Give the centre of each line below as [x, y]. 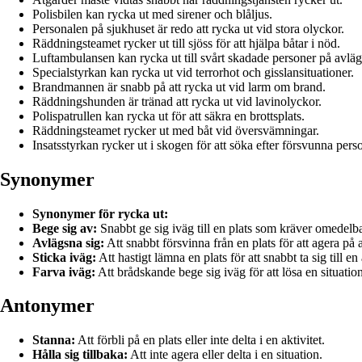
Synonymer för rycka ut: [100, 213]
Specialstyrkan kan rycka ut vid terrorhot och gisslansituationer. [193, 72]
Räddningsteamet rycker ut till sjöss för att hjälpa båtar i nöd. [186, 43]
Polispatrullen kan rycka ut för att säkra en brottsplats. [168, 116]
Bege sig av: [65, 228]
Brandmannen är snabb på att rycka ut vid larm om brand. [179, 86]
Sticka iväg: [64, 257]
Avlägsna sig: [68, 242]
